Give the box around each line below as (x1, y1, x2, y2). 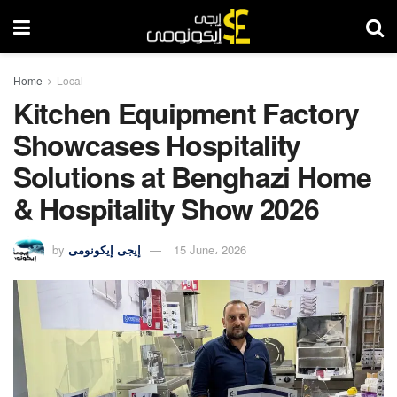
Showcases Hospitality (13, 124, 301, 165)
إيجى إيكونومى (68, 240, 141, 258)
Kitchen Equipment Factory (13, 92, 359, 133)
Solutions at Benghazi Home (13, 156, 371, 197)
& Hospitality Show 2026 (13, 188, 319, 229)
